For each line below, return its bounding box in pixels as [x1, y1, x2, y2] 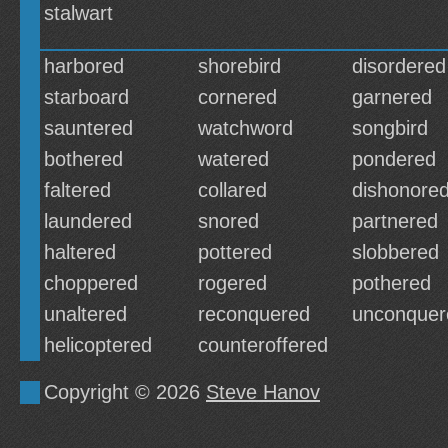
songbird [352, 117, 428, 139]
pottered [198, 241, 272, 263]
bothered [44, 148, 123, 170]
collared [198, 179, 267, 201]
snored [198, 210, 259, 232]
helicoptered [44, 334, 152, 356]
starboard [44, 86, 129, 108]
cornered [198, 86, 277, 108]
